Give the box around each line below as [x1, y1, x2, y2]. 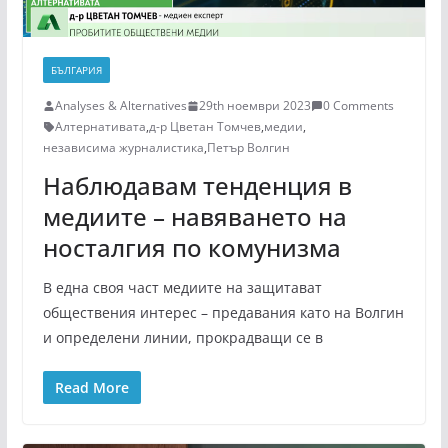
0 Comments [322, 97, 394, 115]
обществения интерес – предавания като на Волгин [42, 303, 404, 323]
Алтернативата [54, 118, 146, 136]
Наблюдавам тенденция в [42, 169, 352, 203]
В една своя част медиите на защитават [42, 278, 322, 298]
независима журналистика [42, 139, 204, 157]
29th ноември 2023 [198, 97, 311, 115]
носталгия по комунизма [42, 231, 341, 265]
